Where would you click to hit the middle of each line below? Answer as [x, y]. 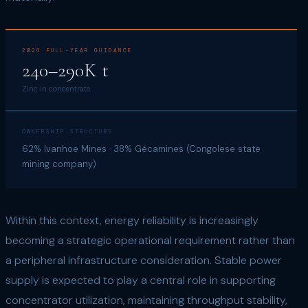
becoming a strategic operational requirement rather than [150, 240]
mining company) [59, 164]
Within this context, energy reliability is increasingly [132, 220]
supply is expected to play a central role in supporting [141, 280]
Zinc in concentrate [56, 89]
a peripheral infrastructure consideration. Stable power [144, 260]
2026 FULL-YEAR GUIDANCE [77, 50]
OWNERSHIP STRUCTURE [68, 131]
